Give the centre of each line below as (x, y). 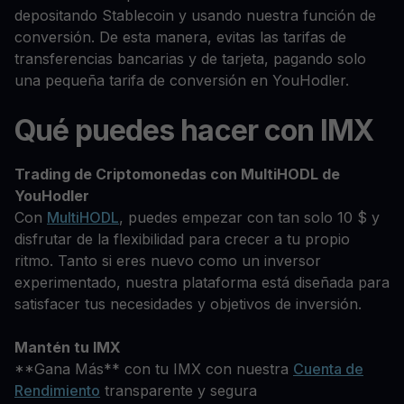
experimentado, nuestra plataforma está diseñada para (202, 282)
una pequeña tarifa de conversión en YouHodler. (182, 80)
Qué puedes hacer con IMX (194, 130)
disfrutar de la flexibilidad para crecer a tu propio (182, 239)
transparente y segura (179, 390)
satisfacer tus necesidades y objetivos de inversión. (188, 304)
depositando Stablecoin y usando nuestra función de (195, 15)
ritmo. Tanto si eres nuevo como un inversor (168, 261)
